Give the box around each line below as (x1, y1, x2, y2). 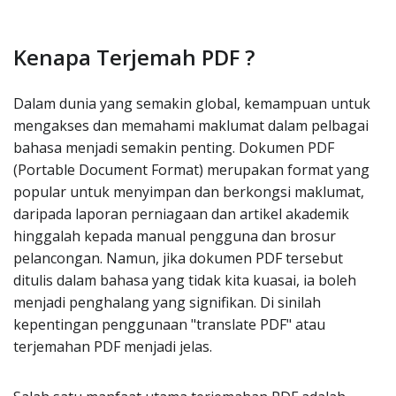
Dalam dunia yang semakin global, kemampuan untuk (13, 94, 370, 113)
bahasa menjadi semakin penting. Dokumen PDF (13, 138, 334, 157)
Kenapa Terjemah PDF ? (13, 42, 255, 72)
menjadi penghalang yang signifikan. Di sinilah (13, 293, 321, 312)
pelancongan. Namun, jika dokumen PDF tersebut (13, 248, 343, 268)
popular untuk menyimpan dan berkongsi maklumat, (13, 182, 364, 202)
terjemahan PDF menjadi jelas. (13, 337, 212, 356)
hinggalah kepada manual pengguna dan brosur (13, 226, 336, 246)
